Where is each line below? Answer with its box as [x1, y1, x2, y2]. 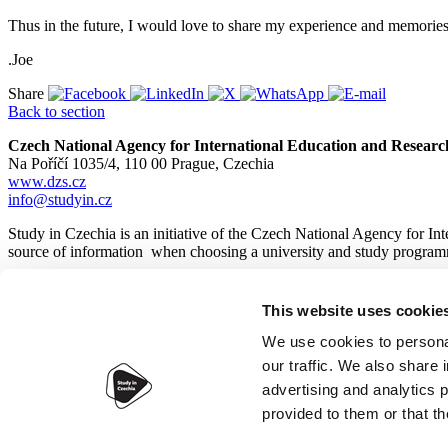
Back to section [8, 103, 105, 121]
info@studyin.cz [8, 191, 112, 209]
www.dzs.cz [8, 173, 86, 191]
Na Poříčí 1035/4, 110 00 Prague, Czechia [8, 155, 274, 173]
